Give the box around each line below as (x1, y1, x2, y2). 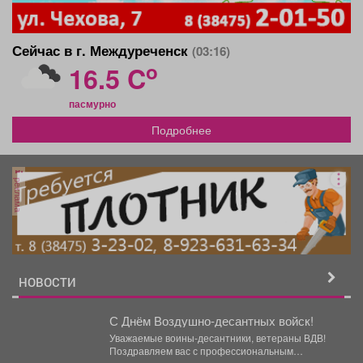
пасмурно (69, 96, 116, 111)
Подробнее (152, 121, 211, 138)
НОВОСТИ (19, 274, 76, 291)
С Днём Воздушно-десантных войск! (109, 312, 314, 330)
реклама (12, 174, 25, 212)
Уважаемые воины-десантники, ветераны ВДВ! (109, 331, 326, 345)
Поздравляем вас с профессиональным (109, 344, 293, 358)
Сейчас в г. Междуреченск (12, 40, 192, 60)
